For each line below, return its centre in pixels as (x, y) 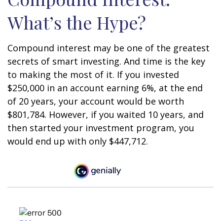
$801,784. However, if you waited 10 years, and (106, 114)
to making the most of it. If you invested (93, 74)
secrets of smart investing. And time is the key (106, 61)
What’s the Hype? (77, 22)
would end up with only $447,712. (78, 141)
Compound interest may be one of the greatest (109, 48)
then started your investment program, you (101, 128)
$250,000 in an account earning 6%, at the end (105, 88)
